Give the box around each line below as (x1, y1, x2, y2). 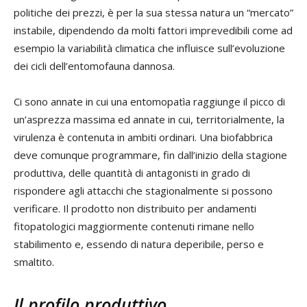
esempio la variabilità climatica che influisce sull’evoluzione (14, 40, 285, 55)
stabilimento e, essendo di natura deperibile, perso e (14, 236, 264, 251)
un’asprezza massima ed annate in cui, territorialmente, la (14, 112, 284, 126)
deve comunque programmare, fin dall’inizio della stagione (14, 147, 287, 162)
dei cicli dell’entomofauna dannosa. (14, 58, 175, 73)
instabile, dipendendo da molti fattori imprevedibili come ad (14, 23, 293, 37)
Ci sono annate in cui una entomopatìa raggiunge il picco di (14, 94, 285, 108)
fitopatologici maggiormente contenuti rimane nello (14, 219, 254, 233)
